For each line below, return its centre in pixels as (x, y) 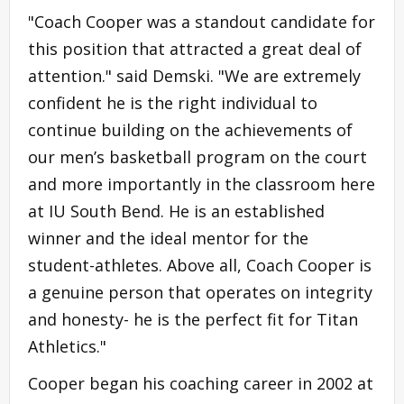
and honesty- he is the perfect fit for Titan (193, 319)
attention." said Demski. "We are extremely (194, 75)
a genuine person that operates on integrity (200, 292)
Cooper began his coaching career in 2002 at (201, 383)
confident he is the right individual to (173, 102)
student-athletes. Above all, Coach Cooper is (200, 265)
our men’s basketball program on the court (197, 156)
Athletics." (67, 346)
